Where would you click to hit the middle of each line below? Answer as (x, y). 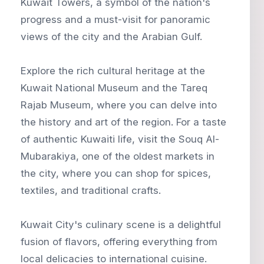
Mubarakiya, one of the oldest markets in (118, 156)
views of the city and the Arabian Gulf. (111, 36)
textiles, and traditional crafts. (91, 190)
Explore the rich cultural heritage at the (113, 70)
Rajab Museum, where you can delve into (119, 105)
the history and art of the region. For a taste (123, 122)
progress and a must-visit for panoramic (115, 19)
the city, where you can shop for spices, (116, 173)
